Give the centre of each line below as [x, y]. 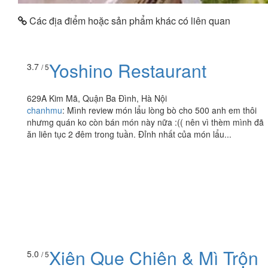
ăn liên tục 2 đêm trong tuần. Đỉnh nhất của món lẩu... [129, 134]
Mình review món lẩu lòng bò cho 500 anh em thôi [162, 110]
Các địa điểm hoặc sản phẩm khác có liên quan [129, 20]
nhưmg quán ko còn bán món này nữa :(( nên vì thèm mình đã [145, 122]
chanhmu [45, 110]
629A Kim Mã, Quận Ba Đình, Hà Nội [97, 98]
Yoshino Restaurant [128, 71]
